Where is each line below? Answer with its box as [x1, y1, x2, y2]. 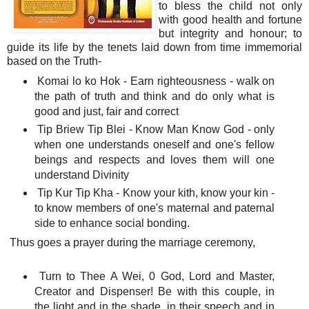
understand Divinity [34, 168, 129, 181]
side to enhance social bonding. [34, 217, 190, 229]
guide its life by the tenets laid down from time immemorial [7, 41, 302, 53]
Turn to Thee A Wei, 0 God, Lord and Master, [34, 270, 275, 283]
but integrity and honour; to [159, 27, 302, 39]
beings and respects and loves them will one [34, 153, 275, 166]
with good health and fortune [159, 13, 302, 26]
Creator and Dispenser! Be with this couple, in [34, 286, 275, 298]
